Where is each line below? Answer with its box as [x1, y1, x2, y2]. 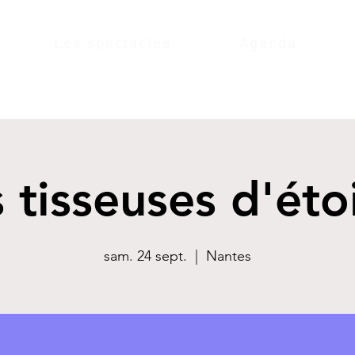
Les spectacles [54, 36, 171, 54]
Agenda [239, 36, 297, 54]
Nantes [206, 247, 251, 265]
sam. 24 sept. [104, 247, 187, 265]
